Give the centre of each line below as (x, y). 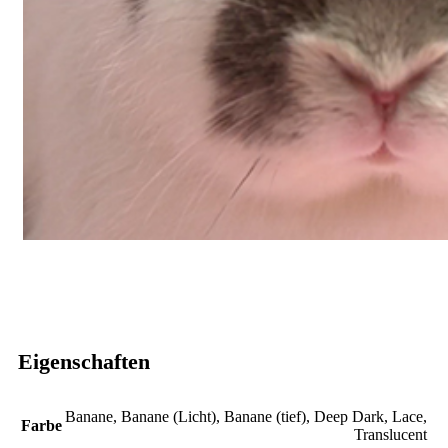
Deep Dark (349, 416)
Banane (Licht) (168, 416)
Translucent (390, 434)
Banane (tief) (265, 416)
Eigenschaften (84, 361)
